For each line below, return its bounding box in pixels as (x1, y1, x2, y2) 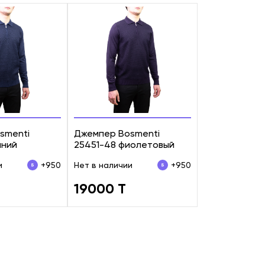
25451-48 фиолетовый (74, 138, 174, 150)
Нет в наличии (74, 160, 132, 170)
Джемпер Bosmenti (74, 127, 160, 139)
